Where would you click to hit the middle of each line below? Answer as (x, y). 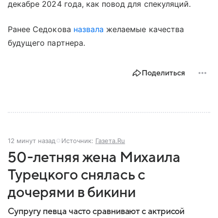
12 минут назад (32, 141)
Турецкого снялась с (77, 175)
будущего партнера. (48, 43)
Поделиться (163, 73)
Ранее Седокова (41, 29)
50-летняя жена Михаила (94, 158)
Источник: (78, 141)
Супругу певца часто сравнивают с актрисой (96, 212)
